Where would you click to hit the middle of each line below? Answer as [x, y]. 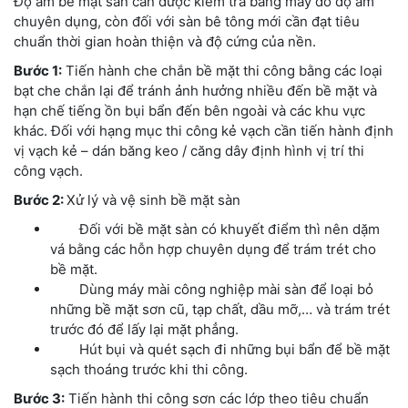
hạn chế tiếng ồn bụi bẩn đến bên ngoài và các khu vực [189, 111]
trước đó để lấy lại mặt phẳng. [144, 330]
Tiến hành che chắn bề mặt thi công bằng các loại [222, 71]
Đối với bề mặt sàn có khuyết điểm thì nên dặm [215, 229]
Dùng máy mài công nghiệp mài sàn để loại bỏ [212, 290]
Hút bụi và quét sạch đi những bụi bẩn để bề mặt [220, 350]
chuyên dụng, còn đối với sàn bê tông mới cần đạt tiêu [187, 22]
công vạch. [48, 171]
